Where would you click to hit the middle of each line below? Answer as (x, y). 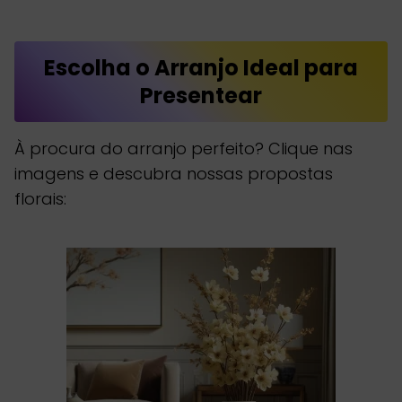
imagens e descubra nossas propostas (174, 174)
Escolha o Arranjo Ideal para (201, 68)
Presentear (201, 96)
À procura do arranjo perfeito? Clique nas (184, 149)
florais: (40, 199)
